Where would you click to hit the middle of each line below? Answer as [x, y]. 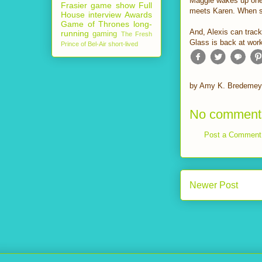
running [75, 33]
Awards [138, 14]
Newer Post [214, 185]
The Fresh [137, 34]
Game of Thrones [95, 24]
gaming [105, 34]
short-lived [123, 44]
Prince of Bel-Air [84, 44]
